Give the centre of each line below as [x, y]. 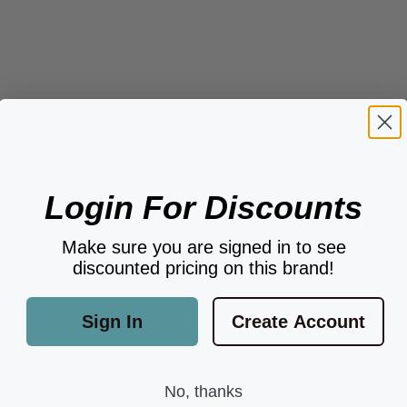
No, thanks [203, 392]
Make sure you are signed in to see [203, 247]
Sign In [112, 322]
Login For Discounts [203, 208]
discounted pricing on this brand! [203, 268]
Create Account [298, 322]
